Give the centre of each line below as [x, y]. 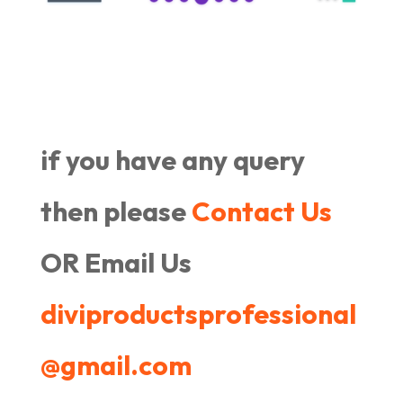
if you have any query [172, 160]
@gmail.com [116, 365]
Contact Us [261, 211]
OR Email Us [116, 262]
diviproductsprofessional [198, 313]
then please [116, 211]
